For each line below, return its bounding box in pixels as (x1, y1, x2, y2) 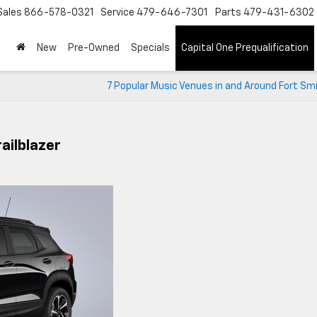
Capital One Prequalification (181, 43, 309, 54)
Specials (131, 43, 170, 54)
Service (100, 8, 134, 18)
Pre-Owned (68, 43, 120, 54)
